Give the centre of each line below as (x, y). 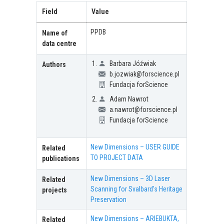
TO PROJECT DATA (117, 158)
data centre (59, 44)
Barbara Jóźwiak (133, 64)
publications (61, 159)
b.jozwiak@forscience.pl (145, 74)
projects (55, 190)
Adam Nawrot (129, 99)
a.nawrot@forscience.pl (144, 110)
